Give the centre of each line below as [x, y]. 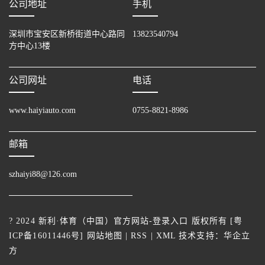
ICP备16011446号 [45, 236]
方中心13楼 [30, 46]
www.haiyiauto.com [42, 110]
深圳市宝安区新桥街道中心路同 [67, 34]
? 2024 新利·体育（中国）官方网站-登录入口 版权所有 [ [122, 221]
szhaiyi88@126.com [43, 174]
